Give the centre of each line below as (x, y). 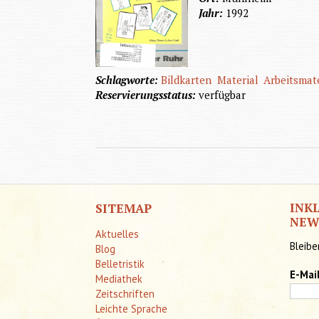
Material (237, 79)
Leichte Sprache (132, 308)
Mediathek (119, 278)
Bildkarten (187, 79)
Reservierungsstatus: (147, 94)
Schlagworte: (129, 79)
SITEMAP (124, 208)
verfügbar (223, 94)
